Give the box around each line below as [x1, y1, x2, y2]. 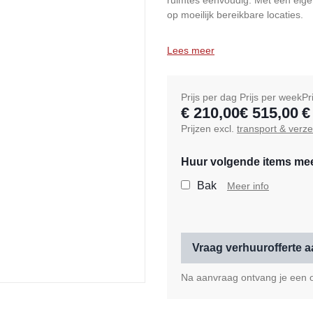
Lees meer [167, 45, 214, 57]
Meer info [227, 180, 269, 192]
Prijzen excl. [181, 123, 237, 135]
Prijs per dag [181, 92, 237, 103]
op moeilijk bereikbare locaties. [167, 9, 303, 21]
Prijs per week [240, 92, 302, 103]
